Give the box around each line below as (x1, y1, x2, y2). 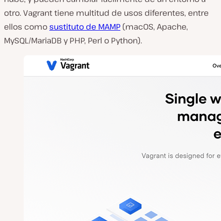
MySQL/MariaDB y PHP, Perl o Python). (4, 35, 142, 46)
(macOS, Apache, (120, 21, 188, 32)
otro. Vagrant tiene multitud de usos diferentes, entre (4, 7, 209, 18)
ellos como (4, 21, 49, 32)
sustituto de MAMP (49, 21, 120, 32)
